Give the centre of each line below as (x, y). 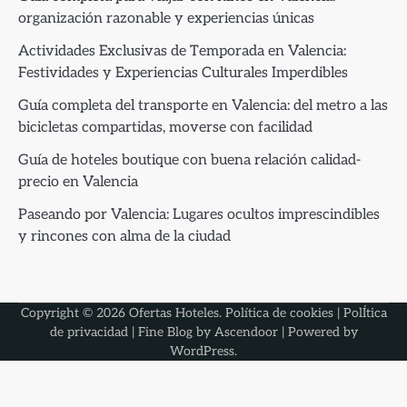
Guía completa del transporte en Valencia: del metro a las (203, 105)
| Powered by (318, 332)
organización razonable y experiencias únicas (166, 18)
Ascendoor (246, 332)
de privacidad (89, 332)
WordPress (202, 351)
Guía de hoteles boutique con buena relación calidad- (189, 160)
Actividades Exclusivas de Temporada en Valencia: (182, 51)
